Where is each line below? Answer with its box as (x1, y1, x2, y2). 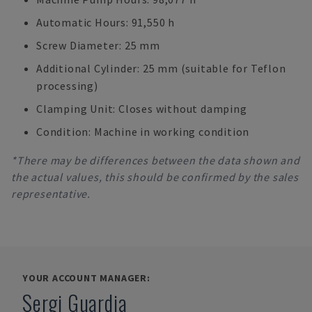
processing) (36, 79, 98, 93)
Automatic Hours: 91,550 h (36, 15, 175, 29)
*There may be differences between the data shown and (11, 153, 300, 167)
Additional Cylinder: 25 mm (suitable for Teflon (36, 61, 286, 75)
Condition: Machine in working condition (36, 125, 250, 139)
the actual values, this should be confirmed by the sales (11, 170, 299, 184)
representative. (11, 187, 91, 201)
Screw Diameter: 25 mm (36, 38, 160, 52)
